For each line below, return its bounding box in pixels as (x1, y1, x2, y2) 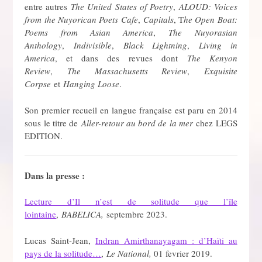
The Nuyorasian (168, 26, 237, 39)
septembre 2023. (106, 208, 168, 220)
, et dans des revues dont (55, 52, 187, 64)
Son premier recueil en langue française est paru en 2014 (25, 104, 237, 116)
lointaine (25, 208, 57, 220)
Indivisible (74, 39, 112, 51)
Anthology (25, 39, 63, 51)
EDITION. (25, 129, 63, 142)
